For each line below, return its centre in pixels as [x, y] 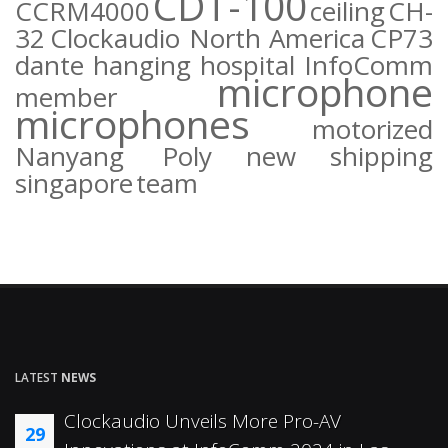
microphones [132, 123]
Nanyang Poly [113, 155]
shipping [381, 155]
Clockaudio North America [207, 37]
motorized [372, 128]
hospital [247, 64]
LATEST [38, 376]
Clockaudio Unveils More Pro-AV [202, 420]
